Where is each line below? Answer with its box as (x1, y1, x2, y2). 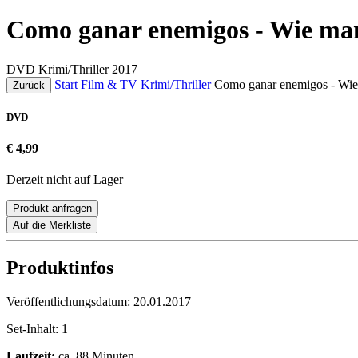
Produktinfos (6, 257, 113, 279)
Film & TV (81, 77, 137, 91)
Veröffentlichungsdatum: (6, 295, 133, 309)
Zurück (13, 78, 45, 91)
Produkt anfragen (13, 202, 92, 215)
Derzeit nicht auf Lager (6, 173, 123, 187)
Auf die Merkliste (13, 219, 91, 232)
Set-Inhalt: (6, 322, 62, 336)
